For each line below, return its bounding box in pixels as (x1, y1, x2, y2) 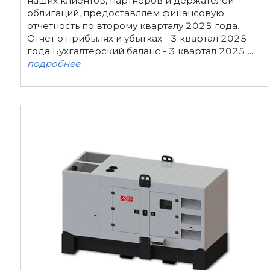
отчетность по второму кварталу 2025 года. (27, 19, 239, 31)
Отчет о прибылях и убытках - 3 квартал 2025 (27, 32, 247, 44)
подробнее (27, 57, 80, 69)
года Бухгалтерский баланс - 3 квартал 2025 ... (27, 45, 253, 57)
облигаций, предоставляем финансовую (27, 7, 224, 19)
